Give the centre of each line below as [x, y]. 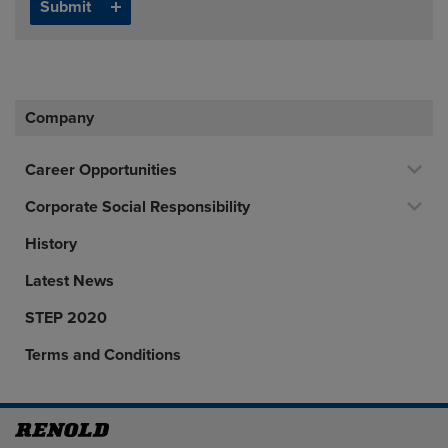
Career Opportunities [101, 169]
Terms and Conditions [103, 354]
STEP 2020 [66, 317]
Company [59, 117]
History [51, 243]
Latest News [69, 280]
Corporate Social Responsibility [137, 206]
